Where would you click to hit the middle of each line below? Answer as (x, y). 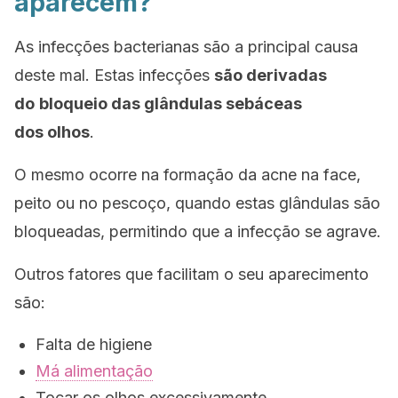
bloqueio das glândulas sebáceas (171, 103)
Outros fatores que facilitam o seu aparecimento (191, 274)
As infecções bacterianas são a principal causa (186, 47)
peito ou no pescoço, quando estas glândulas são (197, 203)
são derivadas (271, 75)
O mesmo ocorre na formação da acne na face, (187, 175)
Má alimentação (94, 371)
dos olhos (52, 132)
